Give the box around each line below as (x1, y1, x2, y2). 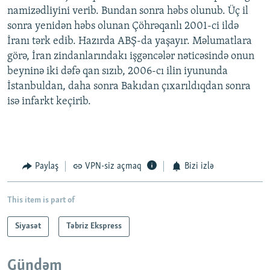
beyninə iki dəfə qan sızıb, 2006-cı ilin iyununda (7, 66, 228, 78)
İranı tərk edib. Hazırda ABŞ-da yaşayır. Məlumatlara (7, 36, 252, 48)
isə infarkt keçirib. (7, 96, 91, 108)
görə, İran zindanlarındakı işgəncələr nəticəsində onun (7, 51, 254, 63)
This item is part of (7, 195, 75, 205)
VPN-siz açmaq (85, 162, 142, 172)
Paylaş (34, 162, 58, 172)
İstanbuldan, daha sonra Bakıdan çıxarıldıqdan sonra (7, 81, 251, 93)
